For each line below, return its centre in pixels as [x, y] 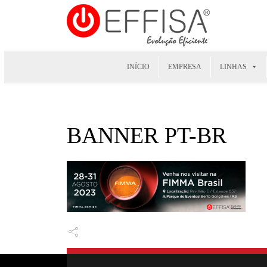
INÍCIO [138, 67]
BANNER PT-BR [147, 135]
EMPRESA [184, 67]
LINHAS [233, 67]
